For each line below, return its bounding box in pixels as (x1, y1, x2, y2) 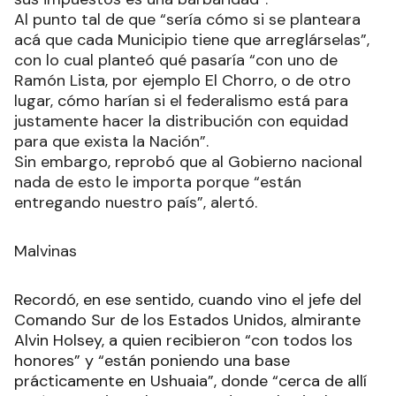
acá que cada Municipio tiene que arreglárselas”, (14, 28, 369, 50)
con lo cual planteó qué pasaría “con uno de (14, 49, 338, 71)
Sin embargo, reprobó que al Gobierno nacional (14, 150, 362, 172)
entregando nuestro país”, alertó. (14, 191, 257, 213)
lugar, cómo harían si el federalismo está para (14, 89, 348, 111)
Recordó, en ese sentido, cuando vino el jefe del (14, 288, 362, 310)
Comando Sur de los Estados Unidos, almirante (14, 308, 361, 331)
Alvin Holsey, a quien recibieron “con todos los (14, 329, 353, 351)
